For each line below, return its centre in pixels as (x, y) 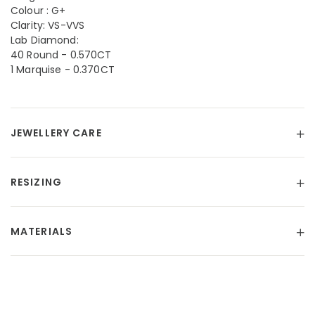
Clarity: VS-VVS (48, 25)
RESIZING (36, 182)
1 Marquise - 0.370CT (63, 70)
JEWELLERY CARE (56, 133)
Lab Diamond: (45, 40)
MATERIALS (42, 231)
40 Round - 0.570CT (61, 55)
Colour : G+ (38, 11)
